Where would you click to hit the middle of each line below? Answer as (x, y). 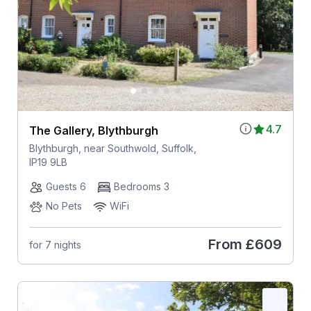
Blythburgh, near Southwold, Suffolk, (112, 149)
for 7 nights (55, 244)
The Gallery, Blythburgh (93, 131)
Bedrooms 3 (141, 187)
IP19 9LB (48, 162)
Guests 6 (66, 187)
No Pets (64, 206)
